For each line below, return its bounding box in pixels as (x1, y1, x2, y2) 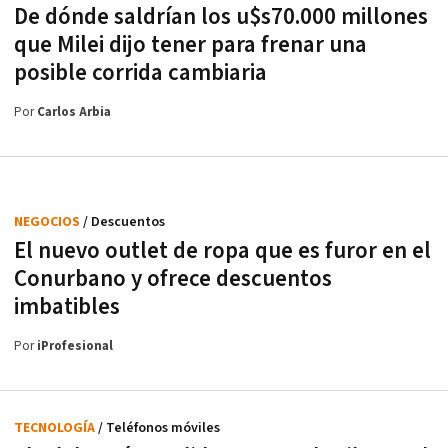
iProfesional (37, 338, 113, 356)
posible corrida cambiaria (14, 58, 267, 89)
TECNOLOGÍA (14, 419, 98, 438)
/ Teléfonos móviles (98, 419, 220, 438)
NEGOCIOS (14, 213, 83, 232)
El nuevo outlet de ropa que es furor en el (14, 236, 431, 267)
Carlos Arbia (37, 104, 111, 122)
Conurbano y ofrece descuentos (14, 264, 332, 295)
